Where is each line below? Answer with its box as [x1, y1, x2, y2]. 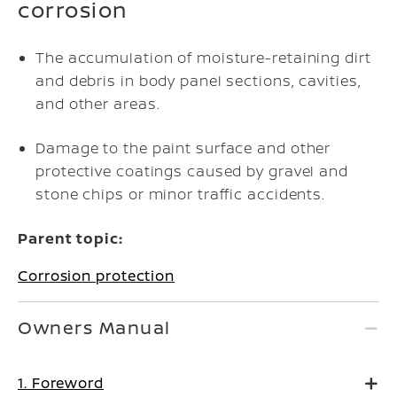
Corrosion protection [18, 266, 175, 285]
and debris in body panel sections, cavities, [35, 71, 362, 90]
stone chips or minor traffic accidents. [35, 184, 326, 204]
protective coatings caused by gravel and [35, 161, 348, 181]
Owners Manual [18, 315, 171, 339]
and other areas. [35, 94, 160, 113]
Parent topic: [18, 229, 123, 248]
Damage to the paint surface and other [35, 138, 331, 158]
